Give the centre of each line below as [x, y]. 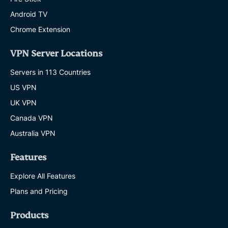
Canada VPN [32, 118]
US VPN [23, 87]
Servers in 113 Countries [50, 72]
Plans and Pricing [39, 191]
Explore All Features [43, 176]
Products [29, 215]
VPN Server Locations [56, 53]
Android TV [29, 14]
